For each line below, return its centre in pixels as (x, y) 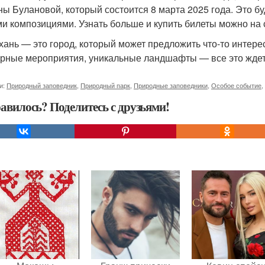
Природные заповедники (171, 85)
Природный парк (105, 85)
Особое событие (236, 85)
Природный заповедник (42, 85)
